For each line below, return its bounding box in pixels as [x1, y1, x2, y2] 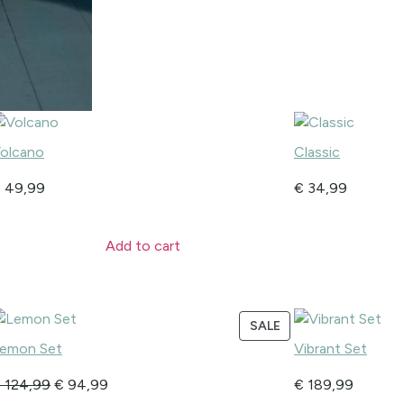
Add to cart [105, 237, 180, 254]
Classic [294, 143, 340, 161]
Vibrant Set [294, 340, 367, 357]
